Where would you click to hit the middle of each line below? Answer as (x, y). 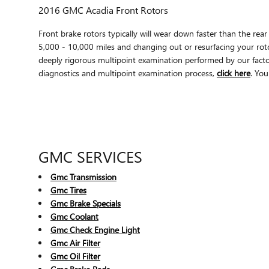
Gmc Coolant (74, 216)
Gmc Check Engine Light (95, 229)
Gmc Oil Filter (75, 256)
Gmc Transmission (83, 177)
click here (234, 73)
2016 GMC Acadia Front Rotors (103, 10)
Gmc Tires (68, 190)
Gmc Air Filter (75, 243)
